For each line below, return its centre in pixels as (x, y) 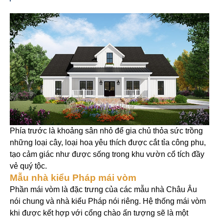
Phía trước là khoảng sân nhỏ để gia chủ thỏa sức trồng (106, 131)
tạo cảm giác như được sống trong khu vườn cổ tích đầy (107, 154)
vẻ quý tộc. (28, 166)
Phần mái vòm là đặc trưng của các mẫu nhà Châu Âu (103, 190)
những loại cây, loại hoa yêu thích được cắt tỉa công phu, (108, 143)
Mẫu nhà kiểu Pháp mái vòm (73, 178)
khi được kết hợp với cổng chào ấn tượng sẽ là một (99, 213)
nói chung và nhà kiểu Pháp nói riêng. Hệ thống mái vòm (108, 201)
